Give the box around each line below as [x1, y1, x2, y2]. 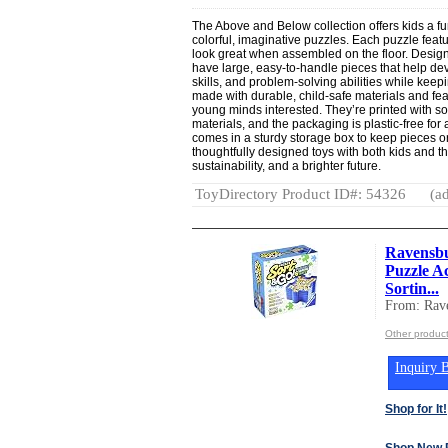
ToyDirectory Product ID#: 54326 [195, 185, 406, 202]
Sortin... [385, 279, 439, 297]
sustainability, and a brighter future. [192, 158, 381, 173]
